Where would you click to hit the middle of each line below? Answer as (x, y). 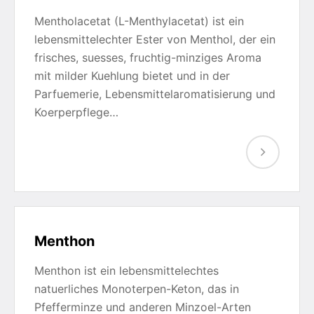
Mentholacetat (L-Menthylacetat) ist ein (139, 21)
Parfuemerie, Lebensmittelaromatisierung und (155, 94)
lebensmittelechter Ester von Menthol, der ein (155, 39)
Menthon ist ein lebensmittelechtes (127, 271)
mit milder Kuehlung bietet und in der (132, 76)
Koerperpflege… (76, 112)
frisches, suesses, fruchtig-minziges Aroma (148, 57)
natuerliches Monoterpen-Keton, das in (137, 289)
